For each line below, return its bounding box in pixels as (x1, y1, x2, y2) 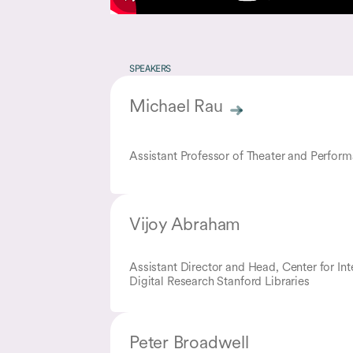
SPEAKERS (129, 65, 172, 74)
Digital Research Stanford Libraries (129, 273, 310, 288)
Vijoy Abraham (129, 213, 241, 235)
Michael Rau (129, 95, 223, 117)
